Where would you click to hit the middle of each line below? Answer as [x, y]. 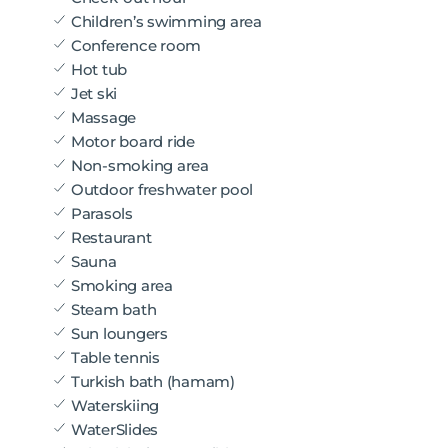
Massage [102, 117]
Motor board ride [131, 141]
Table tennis [113, 357]
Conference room [134, 45]
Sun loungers [117, 333]
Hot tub [97, 69]
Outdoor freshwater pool [160, 189]
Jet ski [92, 93]
